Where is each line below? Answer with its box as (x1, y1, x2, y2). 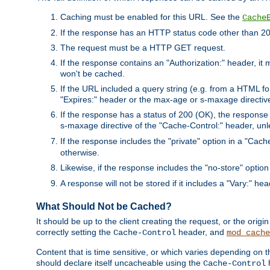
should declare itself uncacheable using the (36, 258, 203, 268)
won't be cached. (60, 68, 125, 78)
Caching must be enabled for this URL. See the (60, 11, 242, 22)
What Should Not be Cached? (36, 201, 172, 212)
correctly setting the (36, 227, 113, 237)
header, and (176, 227, 227, 237)
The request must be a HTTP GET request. (60, 42, 225, 52)
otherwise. (60, 147, 99, 157)
